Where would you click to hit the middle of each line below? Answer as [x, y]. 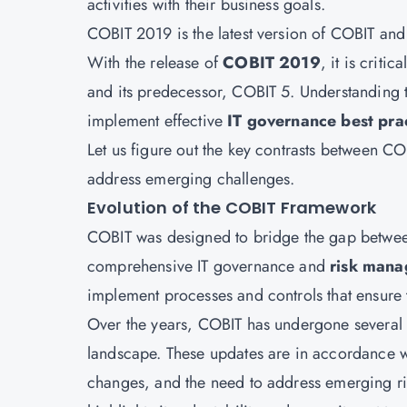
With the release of [155, 63]
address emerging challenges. [191, 179]
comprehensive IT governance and [209, 266]
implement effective [158, 121]
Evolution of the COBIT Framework [232, 208]
